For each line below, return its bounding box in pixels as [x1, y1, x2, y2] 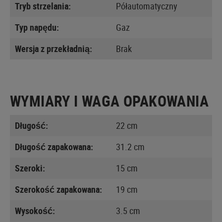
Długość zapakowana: [15, 140, 93, 153]
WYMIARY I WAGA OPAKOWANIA [10, 90, 209, 111]
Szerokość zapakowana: [15, 183, 102, 195]
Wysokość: [15, 204, 55, 217]
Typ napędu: [15, 21, 59, 33]
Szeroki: [15, 162, 45, 174]
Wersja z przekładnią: [15, 42, 92, 55]
